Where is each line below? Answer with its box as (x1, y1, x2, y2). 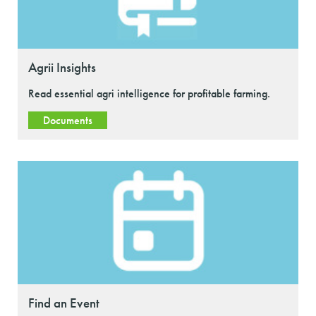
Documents (43, 112, 92, 128)
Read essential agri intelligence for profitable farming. (28, 85, 270, 101)
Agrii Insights (28, 58, 96, 76)
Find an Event (28, 293, 99, 312)
